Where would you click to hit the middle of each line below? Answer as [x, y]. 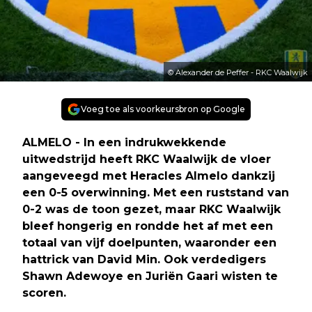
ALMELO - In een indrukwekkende [124, 142]
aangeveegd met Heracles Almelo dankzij [149, 175]
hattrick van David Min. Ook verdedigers [144, 259]
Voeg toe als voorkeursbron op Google [163, 109]
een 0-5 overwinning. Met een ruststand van [156, 192]
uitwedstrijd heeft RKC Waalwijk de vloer [147, 159]
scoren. [44, 292]
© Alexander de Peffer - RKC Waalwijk [238, 72]
